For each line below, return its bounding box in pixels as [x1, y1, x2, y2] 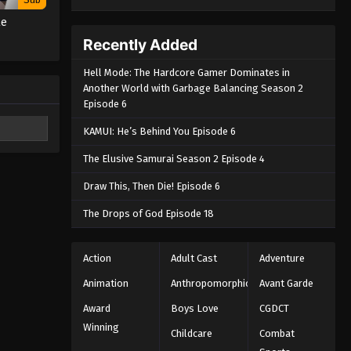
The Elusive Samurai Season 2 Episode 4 [82, 153, 265, 165]
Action [82, 252, 111, 265]
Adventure [259, 252, 305, 265]
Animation [82, 277, 128, 290]
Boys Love [171, 302, 219, 315]
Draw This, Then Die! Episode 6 [82, 180, 220, 193]
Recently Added [82, 35, 197, 55]
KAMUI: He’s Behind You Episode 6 [82, 125, 236, 138]
